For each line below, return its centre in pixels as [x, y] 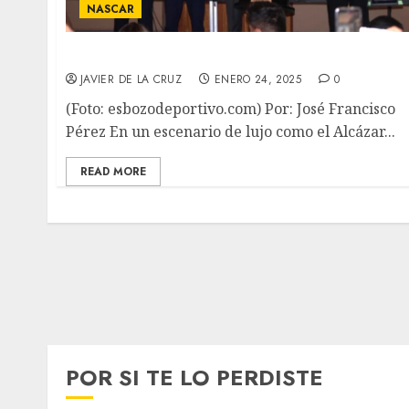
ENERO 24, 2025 [257, 79]
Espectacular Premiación [162, 55]
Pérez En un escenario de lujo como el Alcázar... [231, 131]
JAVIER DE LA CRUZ [131, 79]
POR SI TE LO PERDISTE [194, 378]
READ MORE [113, 171]
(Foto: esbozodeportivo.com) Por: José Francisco [231, 108]
